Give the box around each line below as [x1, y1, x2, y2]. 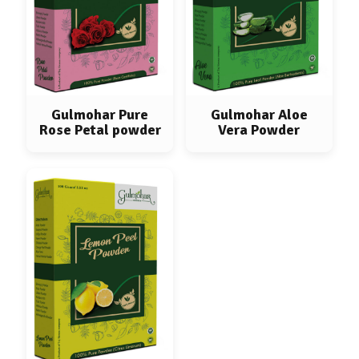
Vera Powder [218, 120, 301, 139]
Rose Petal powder [38, 120, 161, 139]
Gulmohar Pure [51, 105, 149, 123]
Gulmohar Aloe [210, 105, 308, 123]
